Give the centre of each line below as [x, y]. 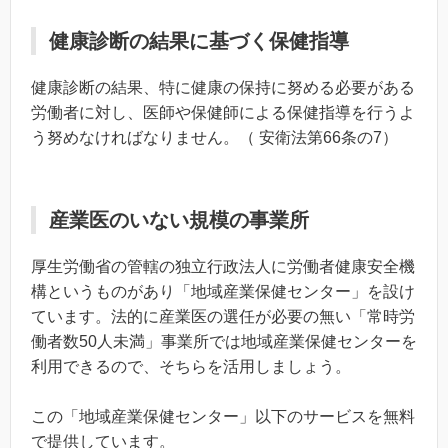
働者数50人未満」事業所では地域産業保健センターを [224, 341]
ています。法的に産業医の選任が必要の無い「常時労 [223, 316]
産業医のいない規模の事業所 [179, 219]
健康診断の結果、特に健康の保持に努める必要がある [223, 87]
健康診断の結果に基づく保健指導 [199, 40]
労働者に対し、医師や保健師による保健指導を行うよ [223, 112]
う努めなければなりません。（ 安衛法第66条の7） [214, 137]
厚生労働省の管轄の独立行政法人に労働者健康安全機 [223, 266]
